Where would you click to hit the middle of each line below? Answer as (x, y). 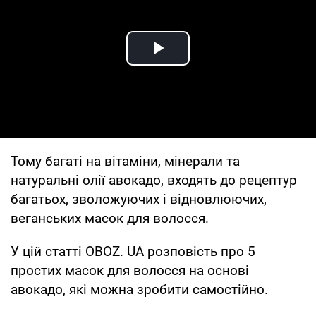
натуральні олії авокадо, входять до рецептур (154, 180)
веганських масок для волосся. (110, 218)
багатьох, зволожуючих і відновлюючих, (139, 199)
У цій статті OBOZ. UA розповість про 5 (133, 251)
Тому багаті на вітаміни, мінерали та (125, 161)
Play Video (209, 64)
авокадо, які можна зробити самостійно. (139, 289)
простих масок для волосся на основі (130, 270)
